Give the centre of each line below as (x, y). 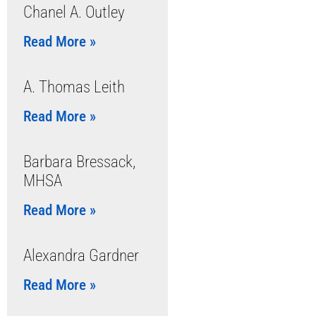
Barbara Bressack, (79, 162)
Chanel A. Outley (74, 12)
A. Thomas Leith (74, 87)
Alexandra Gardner (81, 256)
